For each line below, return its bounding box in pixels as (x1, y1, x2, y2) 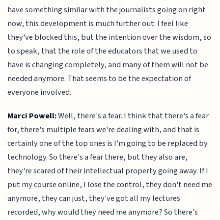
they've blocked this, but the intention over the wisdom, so (7, 31, 212, 43)
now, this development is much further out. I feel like (7, 17, 189, 29)
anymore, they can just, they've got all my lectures (7, 192, 181, 205)
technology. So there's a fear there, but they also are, (7, 151, 188, 164)
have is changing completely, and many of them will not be (7, 58, 209, 71)
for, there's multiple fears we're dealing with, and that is (7, 124, 200, 136)
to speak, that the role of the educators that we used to (7, 45, 198, 57)
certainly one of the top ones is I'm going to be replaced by (7, 137, 208, 150)
